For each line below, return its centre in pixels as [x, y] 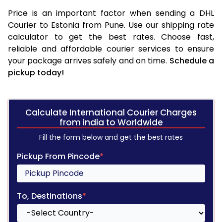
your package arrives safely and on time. [89, 60]
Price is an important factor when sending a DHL [111, 13]
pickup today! [36, 72]
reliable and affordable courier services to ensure [111, 49]
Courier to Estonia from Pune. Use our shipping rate [111, 25]
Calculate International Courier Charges [111, 112]
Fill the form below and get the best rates [111, 137]
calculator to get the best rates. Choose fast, [111, 37]
